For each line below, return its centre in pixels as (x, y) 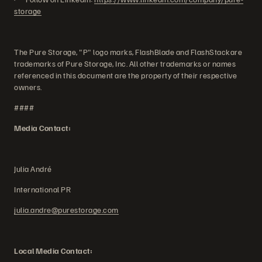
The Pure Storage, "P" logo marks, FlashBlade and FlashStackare (128, 52)
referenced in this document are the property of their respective (125, 75)
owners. (28, 87)
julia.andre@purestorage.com (66, 210)
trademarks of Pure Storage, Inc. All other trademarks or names (125, 63)
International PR (42, 189)
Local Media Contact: (53, 251)
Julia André (39, 169)
